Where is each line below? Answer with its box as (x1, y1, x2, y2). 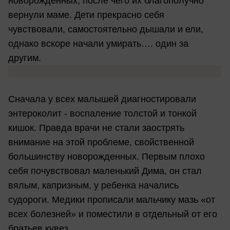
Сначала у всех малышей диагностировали (8, 93, 196, 104)
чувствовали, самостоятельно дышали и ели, (8, 24, 203, 34)
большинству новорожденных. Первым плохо (8, 151, 205, 162)
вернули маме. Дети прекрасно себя (8, 9, 164, 20)
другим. (8, 52, 41, 63)
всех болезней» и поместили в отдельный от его (8, 208, 217, 219)
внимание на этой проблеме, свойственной (8, 137, 194, 147)
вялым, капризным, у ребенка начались (8, 180, 179, 190)
